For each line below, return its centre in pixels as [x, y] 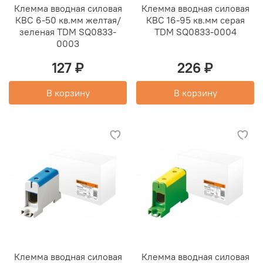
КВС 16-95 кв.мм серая [195, 20]
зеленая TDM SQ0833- [68, 32]
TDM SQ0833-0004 [195, 32]
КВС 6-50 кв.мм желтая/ [68, 20]
